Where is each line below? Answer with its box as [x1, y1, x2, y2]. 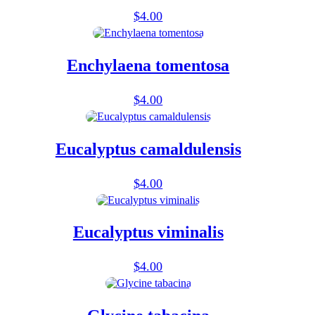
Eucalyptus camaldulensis [55, 139, 241, 158]
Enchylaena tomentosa [67, 56, 230, 75]
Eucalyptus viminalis [72, 223, 224, 242]
